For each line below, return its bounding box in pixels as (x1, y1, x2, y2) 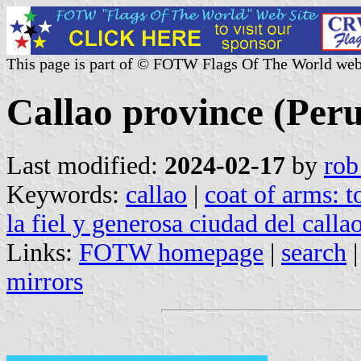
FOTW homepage (79, 238, 263, 267)
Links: (6, 238, 79, 267)
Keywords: (6, 180, 126, 209)
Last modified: (6, 151, 164, 180)
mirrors (6, 267, 83, 296)
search (281, 238, 346, 267)
